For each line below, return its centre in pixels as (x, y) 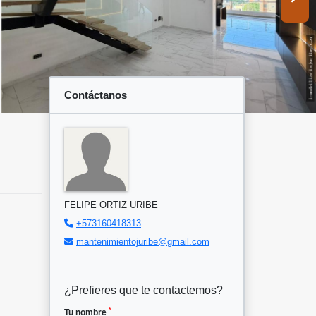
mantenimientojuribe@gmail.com (143, 241)
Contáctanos (96, 95)
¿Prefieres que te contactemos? (144, 290)
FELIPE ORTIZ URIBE (111, 205)
